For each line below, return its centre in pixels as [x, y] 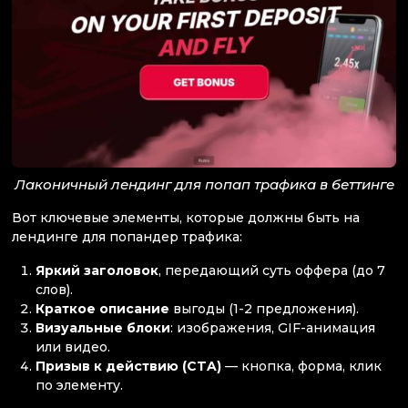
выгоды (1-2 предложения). [265, 309]
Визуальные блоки [103, 328]
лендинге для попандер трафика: [127, 237]
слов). [55, 290]
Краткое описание [103, 309]
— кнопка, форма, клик [302, 367]
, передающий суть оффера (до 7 [272, 271]
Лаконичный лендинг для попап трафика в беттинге [204, 185]
